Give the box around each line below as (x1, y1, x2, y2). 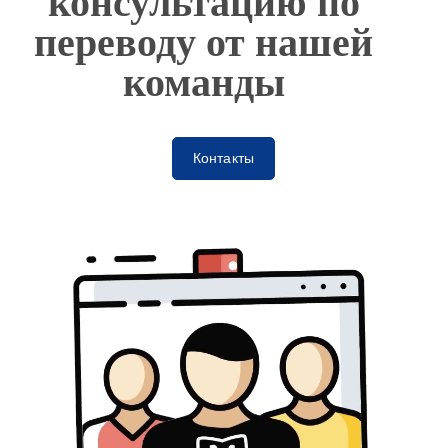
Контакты (192, 149, 255, 167)
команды (122, 60, 285, 105)
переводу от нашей (34, 20, 373, 65)
